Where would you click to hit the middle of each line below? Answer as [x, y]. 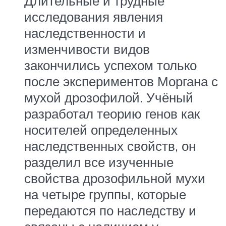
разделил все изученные [99, 162]
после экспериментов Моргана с [121, 81]
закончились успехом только [110, 65]
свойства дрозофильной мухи [115, 178]
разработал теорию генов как [112, 113]
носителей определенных [101, 129]
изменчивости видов [87, 49]
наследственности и [85, 33]
